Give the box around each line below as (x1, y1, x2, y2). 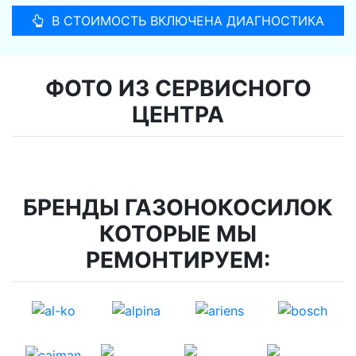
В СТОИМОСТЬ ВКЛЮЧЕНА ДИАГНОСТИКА (51, 12, 324, 29)
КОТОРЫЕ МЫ (99, 219, 257, 247)
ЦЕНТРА (132, 100, 224, 128)
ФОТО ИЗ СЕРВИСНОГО (44, 74, 311, 102)
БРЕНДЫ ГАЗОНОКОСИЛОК (23, 193, 333, 221)
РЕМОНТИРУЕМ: (86, 246, 270, 273)
